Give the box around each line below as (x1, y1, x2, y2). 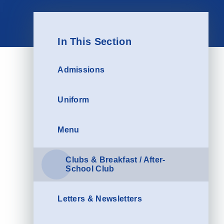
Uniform (57, 95, 89, 104)
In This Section (57, 36, 131, 47)
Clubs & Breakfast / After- (65, 155, 165, 164)
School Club (65, 164, 114, 173)
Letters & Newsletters (57, 194, 142, 203)
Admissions (57, 65, 105, 74)
